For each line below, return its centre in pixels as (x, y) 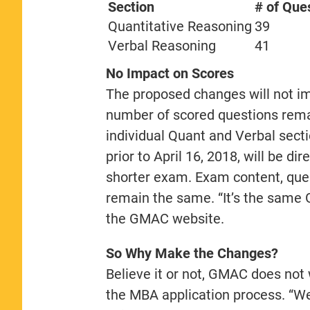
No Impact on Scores (170, 73)
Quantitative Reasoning (180, 26)
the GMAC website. (165, 218)
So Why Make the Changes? (192, 253)
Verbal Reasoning (162, 45)
